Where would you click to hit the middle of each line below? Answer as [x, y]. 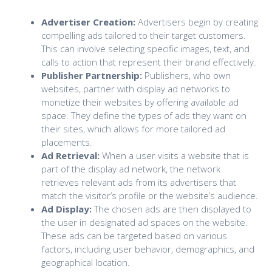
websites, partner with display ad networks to [135, 88]
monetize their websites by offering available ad [140, 102]
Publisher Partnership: [91, 75]
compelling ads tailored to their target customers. [143, 35]
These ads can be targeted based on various [134, 235]
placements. [66, 142]
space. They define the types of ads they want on [144, 115]
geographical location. [85, 262]
